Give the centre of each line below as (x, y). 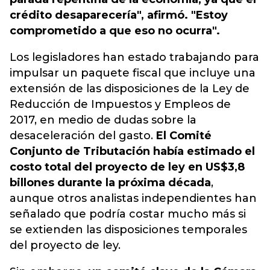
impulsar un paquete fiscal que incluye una (133, 73)
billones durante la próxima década (110, 183)
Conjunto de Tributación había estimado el (132, 151)
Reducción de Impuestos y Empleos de (120, 104)
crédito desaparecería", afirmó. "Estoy (119, 15)
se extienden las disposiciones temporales (128, 230)
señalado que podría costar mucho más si (128, 214)
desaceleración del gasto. (83, 136)
